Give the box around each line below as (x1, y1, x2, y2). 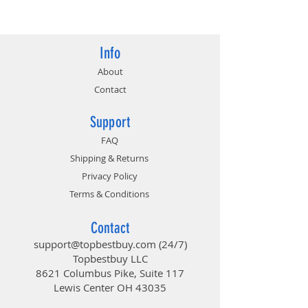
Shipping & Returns (70, 151, 148, 164)
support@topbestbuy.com (33, 236, 156, 251)
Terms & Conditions (69, 187, 149, 200)
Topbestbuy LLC (72, 251, 148, 265)
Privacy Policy (81, 169, 137, 182)
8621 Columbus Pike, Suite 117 (36, 265, 184, 280)
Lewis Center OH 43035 (54, 280, 166, 294)
